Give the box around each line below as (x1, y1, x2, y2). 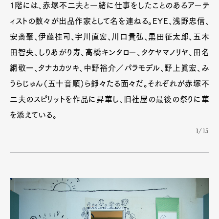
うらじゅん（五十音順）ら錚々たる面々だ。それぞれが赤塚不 (10, 80, 209, 88)
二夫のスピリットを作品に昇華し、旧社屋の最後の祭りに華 (10, 95, 209, 104)
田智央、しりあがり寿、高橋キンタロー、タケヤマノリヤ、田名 (10, 48, 209, 57)
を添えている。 (10, 111, 57, 119)
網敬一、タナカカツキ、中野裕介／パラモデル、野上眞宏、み (10, 64, 209, 72)
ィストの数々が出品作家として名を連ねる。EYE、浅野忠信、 (10, 17, 209, 25)
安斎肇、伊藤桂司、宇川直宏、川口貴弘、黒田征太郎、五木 (10, 33, 209, 41)
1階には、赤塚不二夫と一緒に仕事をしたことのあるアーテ (10, 1, 209, 10)
